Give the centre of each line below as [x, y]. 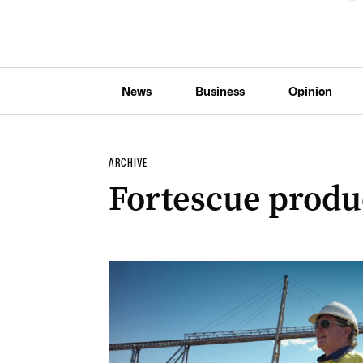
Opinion [310, 91]
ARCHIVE [128, 163]
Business [220, 91]
